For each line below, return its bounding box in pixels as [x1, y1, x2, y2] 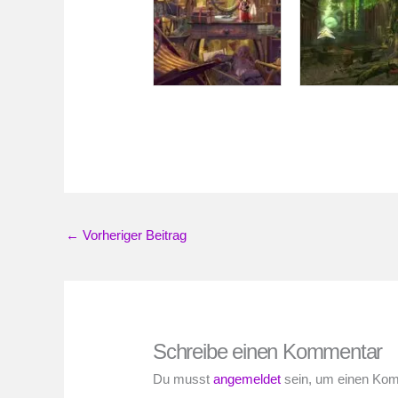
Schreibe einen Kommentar [153, 339, 383, 364]
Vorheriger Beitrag [79, 227, 187, 243]
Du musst [153, 371, 214, 387]
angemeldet [213, 371, 282, 387]
